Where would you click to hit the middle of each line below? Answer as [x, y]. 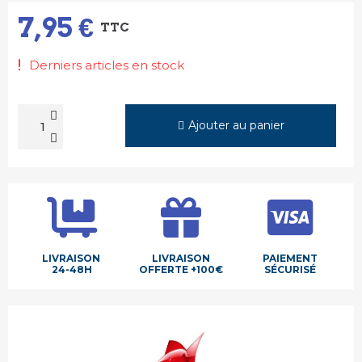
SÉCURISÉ [290, 269]
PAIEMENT [290, 258]
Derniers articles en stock [107, 65]
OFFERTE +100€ [181, 269]
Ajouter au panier [236, 125]
